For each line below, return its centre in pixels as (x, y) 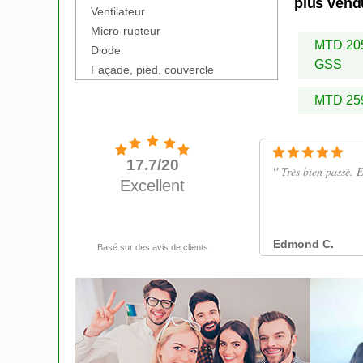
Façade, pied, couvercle (152, 70)
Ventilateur (118, 11)
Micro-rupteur (126, 31)
